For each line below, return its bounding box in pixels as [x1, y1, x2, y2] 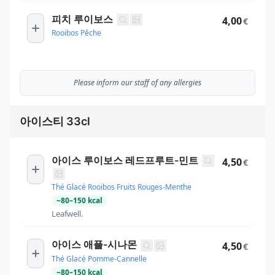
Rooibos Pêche [52, 28, 101, 39]
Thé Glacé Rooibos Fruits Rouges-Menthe [52, 181, 192, 192]
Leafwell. [52, 207, 83, 219]
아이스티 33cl [20, 114, 90, 128]
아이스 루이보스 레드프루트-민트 [52, 153, 198, 166]
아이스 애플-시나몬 [52, 238, 137, 250]
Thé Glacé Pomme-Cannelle [52, 253, 147, 264]
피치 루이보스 [52, 12, 113, 25]
